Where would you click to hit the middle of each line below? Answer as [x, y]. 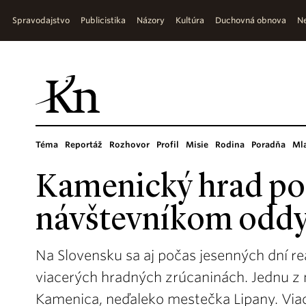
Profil [168, 144]
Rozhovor [129, 144]
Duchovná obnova [251, 20]
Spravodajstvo [41, 20]
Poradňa [268, 144]
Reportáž [84, 144]
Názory [151, 20]
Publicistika [103, 20]
